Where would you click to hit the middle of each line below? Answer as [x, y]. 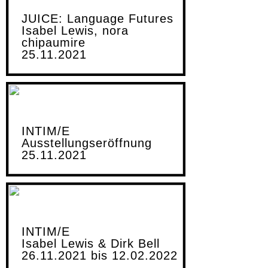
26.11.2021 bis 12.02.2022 [100, 255]
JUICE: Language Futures [98, 18]
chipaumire [54, 42]
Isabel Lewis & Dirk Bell [91, 243]
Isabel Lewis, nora [75, 30]
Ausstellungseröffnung [87, 143]
